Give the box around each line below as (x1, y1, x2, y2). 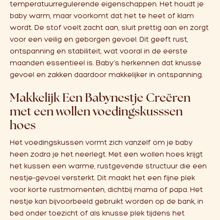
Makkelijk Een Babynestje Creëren (10, 89, 191, 105)
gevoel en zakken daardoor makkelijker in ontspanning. (10, 70, 203, 79)
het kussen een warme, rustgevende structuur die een (10, 162, 207, 170)
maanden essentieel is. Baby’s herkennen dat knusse (10, 58, 201, 67)
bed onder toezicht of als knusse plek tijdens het (10, 209, 185, 218)
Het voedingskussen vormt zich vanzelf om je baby (10, 138, 192, 147)
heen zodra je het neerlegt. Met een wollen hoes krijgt (10, 150, 203, 159)
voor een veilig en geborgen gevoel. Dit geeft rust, (10, 35, 188, 44)
